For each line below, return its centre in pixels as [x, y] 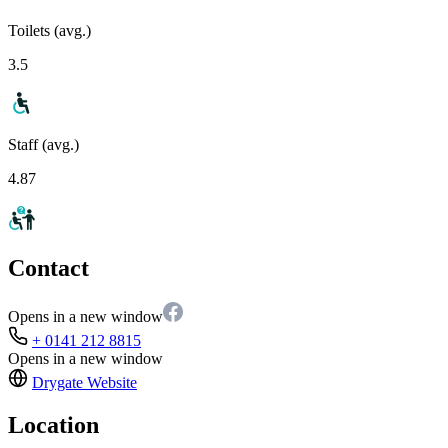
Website [110, 383]
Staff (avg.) [43, 144]
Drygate [57, 383]
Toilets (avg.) [49, 30]
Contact [48, 268]
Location [53, 425]
